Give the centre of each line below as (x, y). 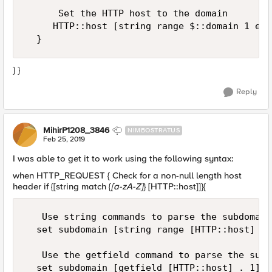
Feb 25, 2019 (64, 139)
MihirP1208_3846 (76, 130)
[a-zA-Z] (127, 186)
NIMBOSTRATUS (154, 130)
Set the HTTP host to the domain (127, 13)
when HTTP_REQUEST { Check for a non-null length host (127, 175)
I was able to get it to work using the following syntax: (123, 158)
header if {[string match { (62, 186)
